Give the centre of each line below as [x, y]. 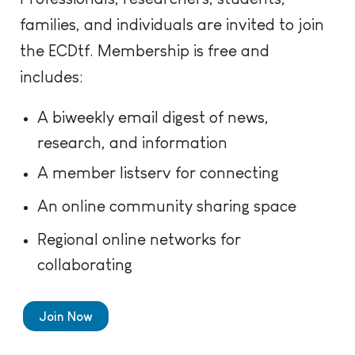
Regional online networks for [139, 239]
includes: [52, 76]
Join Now [66, 317]
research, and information [132, 141]
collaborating [84, 263]
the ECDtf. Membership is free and [145, 50]
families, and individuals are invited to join [172, 24]
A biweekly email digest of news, [153, 117]
